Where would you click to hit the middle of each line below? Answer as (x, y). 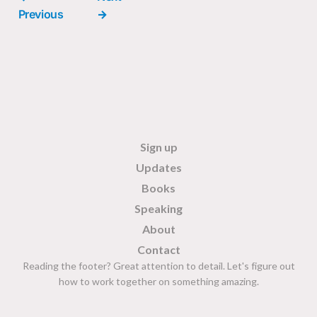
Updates (158, 167)
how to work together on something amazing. (158, 281)
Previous (41, 14)
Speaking (158, 208)
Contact (158, 249)
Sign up (158, 146)
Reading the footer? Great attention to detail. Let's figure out (158, 265)
